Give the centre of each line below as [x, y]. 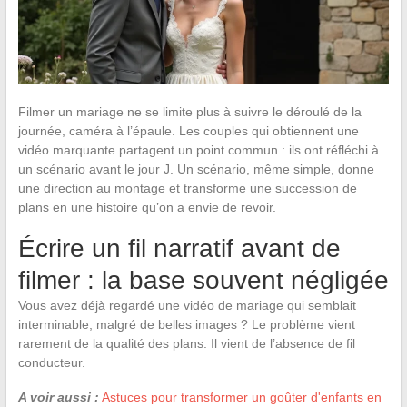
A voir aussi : [58, 397]
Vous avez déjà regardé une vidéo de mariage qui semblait [187, 305]
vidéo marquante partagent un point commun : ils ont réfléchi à [198, 149]
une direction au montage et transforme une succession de [187, 188]
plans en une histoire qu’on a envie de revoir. [147, 207]
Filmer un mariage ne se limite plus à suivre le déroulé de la [189, 111]
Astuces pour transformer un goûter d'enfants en [241, 397]
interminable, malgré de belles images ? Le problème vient [186, 324]
